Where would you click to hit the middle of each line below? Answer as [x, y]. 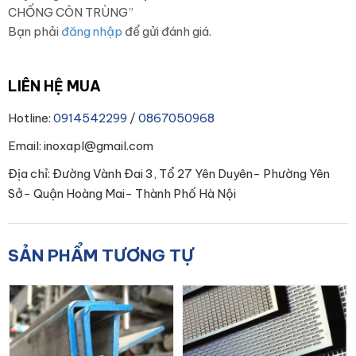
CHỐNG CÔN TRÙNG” [71, 12]
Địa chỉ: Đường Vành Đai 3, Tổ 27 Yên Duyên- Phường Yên [169, 174]
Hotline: [31, 118]
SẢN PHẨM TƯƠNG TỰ [101, 255]
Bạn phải [35, 31]
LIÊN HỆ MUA [54, 86]
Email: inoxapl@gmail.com [81, 146]
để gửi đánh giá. [167, 31]
